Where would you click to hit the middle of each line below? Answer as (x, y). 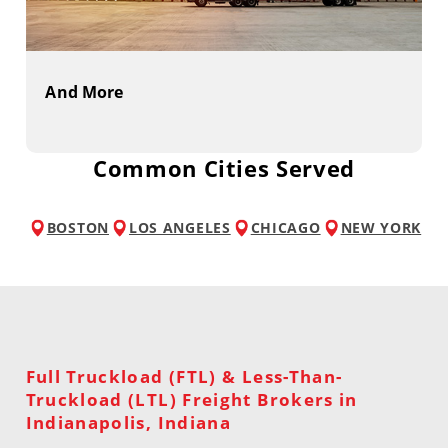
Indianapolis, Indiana (128, 422)
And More (84, 92)
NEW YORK (381, 227)
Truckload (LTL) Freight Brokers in (191, 399)
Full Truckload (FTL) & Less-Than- (184, 376)
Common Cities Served (224, 168)
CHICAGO (285, 227)
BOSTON (77, 227)
